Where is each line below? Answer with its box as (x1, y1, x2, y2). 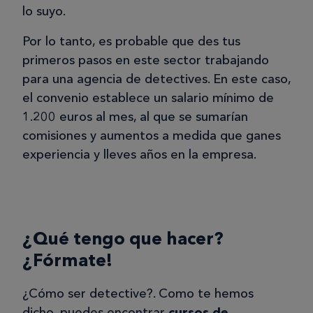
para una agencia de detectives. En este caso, (22, 71, 291, 87)
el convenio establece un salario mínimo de (22, 90, 274, 106)
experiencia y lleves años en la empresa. (22, 147, 256, 163)
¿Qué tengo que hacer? (22, 228, 223, 249)
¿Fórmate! (22, 249, 112, 271)
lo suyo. (22, 3, 66, 20)
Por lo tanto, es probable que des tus (22, 34, 240, 50)
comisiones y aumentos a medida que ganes (22, 128, 281, 144)
